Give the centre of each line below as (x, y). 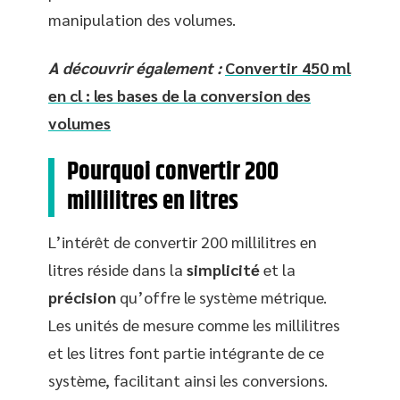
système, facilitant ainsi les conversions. (188, 379)
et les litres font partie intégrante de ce (186, 352)
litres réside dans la (117, 269)
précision (82, 296)
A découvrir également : (135, 67)
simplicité (223, 269)
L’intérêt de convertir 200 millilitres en (183, 241)
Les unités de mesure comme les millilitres (194, 324)
